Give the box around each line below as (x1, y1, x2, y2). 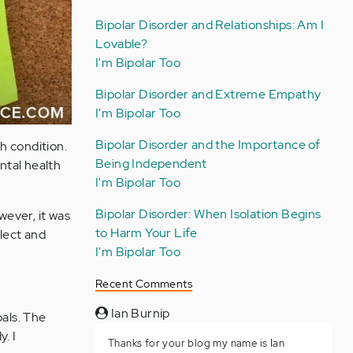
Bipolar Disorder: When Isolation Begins (95, 206, 321, 222)
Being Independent (95, 155, 207, 172)
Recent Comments (95, 277, 192, 291)
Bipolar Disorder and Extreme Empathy (95, 86, 321, 102)
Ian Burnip (108, 305, 170, 321)
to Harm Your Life (95, 225, 198, 241)
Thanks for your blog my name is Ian (107, 336, 284, 350)
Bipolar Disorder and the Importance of (95, 136, 321, 153)
